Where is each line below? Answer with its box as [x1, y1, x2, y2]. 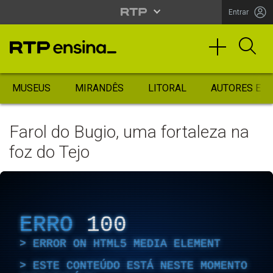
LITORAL [148, 82, 186, 94]
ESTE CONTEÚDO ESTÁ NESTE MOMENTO [33, 259, 247, 272]
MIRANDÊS [75, 82, 124, 94]
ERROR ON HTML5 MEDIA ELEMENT [33, 237, 221, 250]
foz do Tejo [9, 142, 90, 162]
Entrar [229, 7, 249, 16]
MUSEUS [12, 82, 51, 94]
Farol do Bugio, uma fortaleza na [9, 122, 249, 142]
